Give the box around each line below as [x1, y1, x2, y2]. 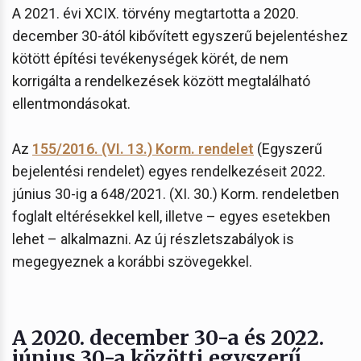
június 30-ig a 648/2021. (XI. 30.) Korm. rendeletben [12, 185, 339, 202]
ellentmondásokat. [12, 94, 131, 112]
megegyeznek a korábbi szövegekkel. [12, 252, 252, 270]
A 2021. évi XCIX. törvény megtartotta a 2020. [12, 4, 299, 22]
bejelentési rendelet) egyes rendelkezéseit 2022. [12, 162, 326, 180]
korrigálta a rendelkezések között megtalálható [12, 72, 310, 89]
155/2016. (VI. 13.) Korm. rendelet [32, 139, 254, 157]
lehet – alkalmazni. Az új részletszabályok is [12, 230, 294, 247]
